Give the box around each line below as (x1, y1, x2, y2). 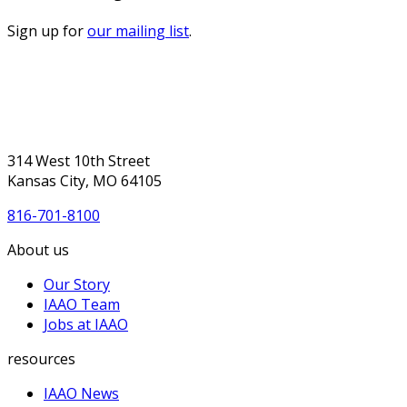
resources (7, 349, 75, 369)
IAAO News (44, 383, 119, 403)
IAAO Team (44, 294, 120, 314)
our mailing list (87, 21, 189, 41)
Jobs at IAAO (44, 314, 128, 334)
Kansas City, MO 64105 (7, 171, 162, 191)
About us (7, 240, 69, 260)
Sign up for (7, 21, 87, 41)
